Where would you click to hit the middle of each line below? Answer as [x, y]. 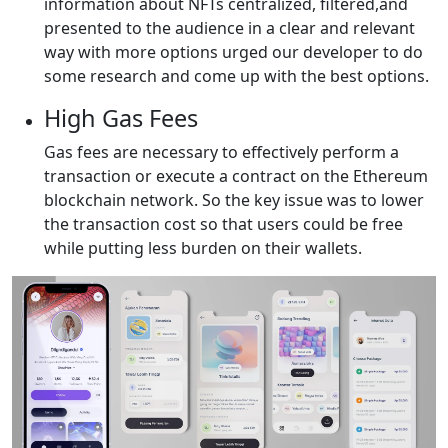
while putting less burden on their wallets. [203, 248]
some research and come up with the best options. [236, 76]
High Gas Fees [121, 118]
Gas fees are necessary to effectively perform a [221, 152]
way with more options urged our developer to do [233, 52]
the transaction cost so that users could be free [223, 224]
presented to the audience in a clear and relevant [229, 28]
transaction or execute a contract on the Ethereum [236, 176]
